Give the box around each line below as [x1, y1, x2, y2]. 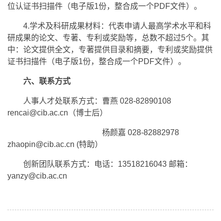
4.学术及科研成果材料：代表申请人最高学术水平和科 [23, 21, 211, 30]
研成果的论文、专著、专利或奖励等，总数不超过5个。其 [7, 33, 209, 42]
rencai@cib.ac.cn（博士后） [7, 108, 108, 117]
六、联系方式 [23, 76, 71, 85]
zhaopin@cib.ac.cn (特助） [7, 140, 103, 148]
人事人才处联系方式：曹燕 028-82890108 [23, 96, 171, 105]
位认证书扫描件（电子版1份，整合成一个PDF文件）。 [7, 1, 206, 10]
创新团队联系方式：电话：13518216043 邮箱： [23, 159, 192, 168]
